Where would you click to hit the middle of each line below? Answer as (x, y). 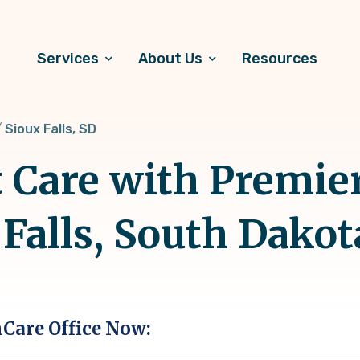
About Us (170, 59)
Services (68, 59)
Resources (280, 59)
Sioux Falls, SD (51, 129)
